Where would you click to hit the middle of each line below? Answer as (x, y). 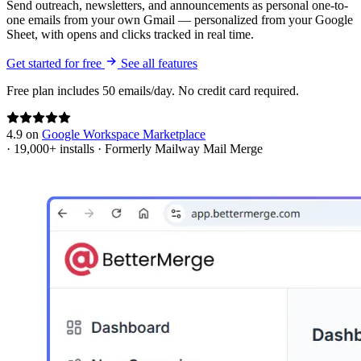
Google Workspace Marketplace (124, 134)
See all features (159, 63)
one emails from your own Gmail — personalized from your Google (180, 19)
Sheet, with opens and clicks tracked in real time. (130, 34)
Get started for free (56, 63)
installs (77, 148)
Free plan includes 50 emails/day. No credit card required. (153, 90)
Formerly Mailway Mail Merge (184, 148)
